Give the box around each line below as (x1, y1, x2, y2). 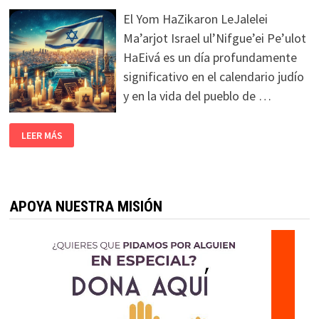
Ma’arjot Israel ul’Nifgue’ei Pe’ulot (122, 30, 306, 46)
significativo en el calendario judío (122, 68, 304, 85)
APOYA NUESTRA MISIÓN (9, 198, 162, 215)
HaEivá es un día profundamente (122, 49, 297, 66)
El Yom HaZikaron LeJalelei (122, 11, 268, 27)
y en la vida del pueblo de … (122, 88, 271, 104)
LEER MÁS (21, 129, 63, 142)
